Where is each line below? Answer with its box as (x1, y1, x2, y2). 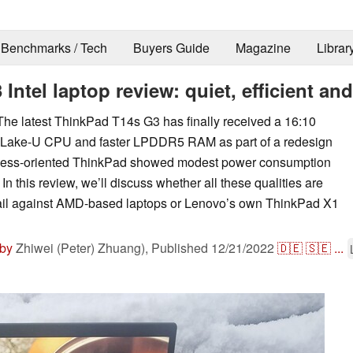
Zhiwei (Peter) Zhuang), (13, 238, 151, 257)
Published (151, 238, 211, 257)
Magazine (235, 39, 291, 58)
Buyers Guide (132, 39, 210, 58)
